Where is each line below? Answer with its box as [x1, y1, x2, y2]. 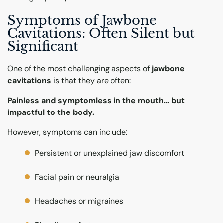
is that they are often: [51, 75, 131, 86]
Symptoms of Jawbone [7, 12, 157, 28]
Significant [7, 38, 78, 54]
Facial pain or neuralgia [35, 172, 120, 183]
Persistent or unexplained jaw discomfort [35, 148, 185, 159]
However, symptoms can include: [7, 127, 127, 138]
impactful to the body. [7, 107, 94, 118]
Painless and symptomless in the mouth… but [7, 95, 185, 106]
